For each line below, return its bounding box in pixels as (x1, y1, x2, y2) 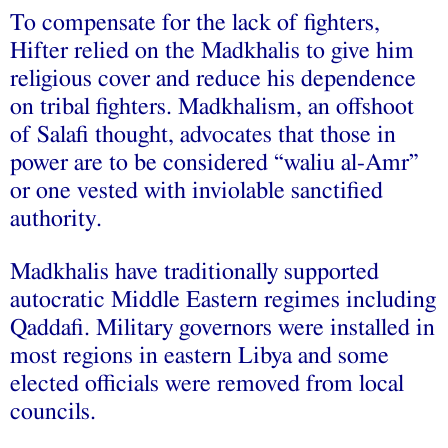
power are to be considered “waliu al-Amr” (10, 150, 419, 175)
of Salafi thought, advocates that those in (10, 122, 396, 147)
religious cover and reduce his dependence (10, 66, 416, 91)
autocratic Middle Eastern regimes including (10, 287, 436, 312)
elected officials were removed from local (10, 371, 404, 396)
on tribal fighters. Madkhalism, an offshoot (10, 94, 414, 119)
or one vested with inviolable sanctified (10, 178, 383, 203)
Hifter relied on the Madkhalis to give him (10, 38, 414, 63)
